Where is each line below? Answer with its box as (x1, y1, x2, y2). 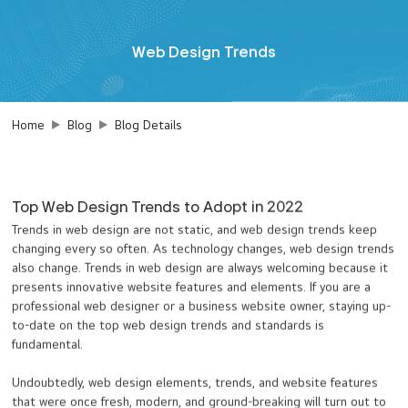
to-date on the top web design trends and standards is (12, 318, 325, 333)
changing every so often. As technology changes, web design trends (12, 241, 395, 257)
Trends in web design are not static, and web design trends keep (12, 222, 378, 238)
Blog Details (115, 117, 183, 133)
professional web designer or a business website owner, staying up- (12, 299, 392, 314)
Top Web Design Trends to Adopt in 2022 (12, 197, 304, 217)
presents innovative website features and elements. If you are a (12, 280, 372, 295)
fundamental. (12, 337, 84, 352)
